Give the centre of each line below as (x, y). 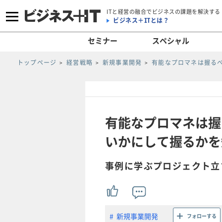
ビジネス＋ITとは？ (141, 20)
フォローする (202, 216)
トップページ (37, 62)
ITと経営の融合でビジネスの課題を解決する (164, 11)
